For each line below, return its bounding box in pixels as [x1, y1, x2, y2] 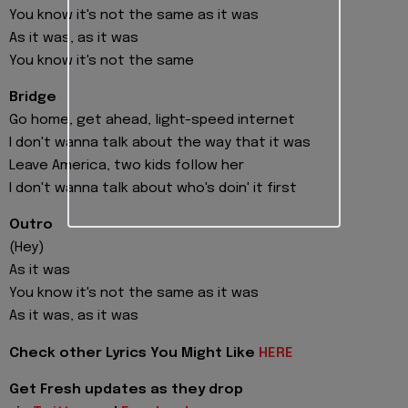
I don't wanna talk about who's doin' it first [9, 181, 297, 197]
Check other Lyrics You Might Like [9, 345, 259, 361]
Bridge [9, 90, 56, 106]
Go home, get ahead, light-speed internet [9, 113, 295, 128]
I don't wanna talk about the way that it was [9, 136, 311, 151]
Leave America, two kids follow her [9, 158, 244, 174]
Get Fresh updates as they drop [9, 382, 243, 398]
